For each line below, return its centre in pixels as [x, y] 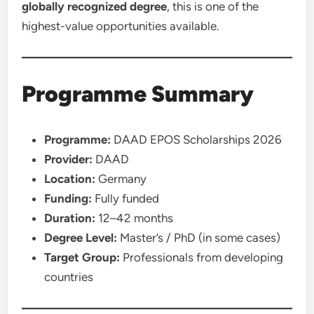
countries [69, 277]
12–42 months [135, 218]
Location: [70, 179]
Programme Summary [138, 94]
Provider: [69, 159]
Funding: [68, 198]
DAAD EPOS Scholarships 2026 [197, 139]
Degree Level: [81, 238]
